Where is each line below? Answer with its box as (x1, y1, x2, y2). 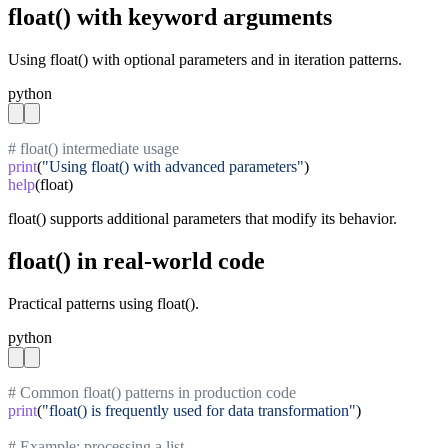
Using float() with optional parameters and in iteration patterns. (8, 50, 402, 68)
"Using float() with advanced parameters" (42, 157, 304, 175)
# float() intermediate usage (8, 139, 179, 157)
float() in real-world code (8, 247, 265, 274)
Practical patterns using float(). (8, 294, 199, 312)
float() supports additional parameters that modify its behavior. (8, 209, 397, 227)
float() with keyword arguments (8, 3, 332, 30)
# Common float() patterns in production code (8, 383, 296, 401)
